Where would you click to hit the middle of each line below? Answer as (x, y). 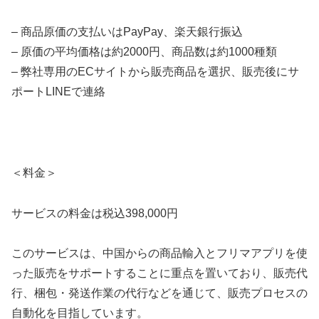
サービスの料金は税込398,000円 (95, 213)
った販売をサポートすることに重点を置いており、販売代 (159, 273)
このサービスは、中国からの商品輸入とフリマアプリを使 (159, 253)
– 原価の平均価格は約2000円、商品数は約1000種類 (144, 52)
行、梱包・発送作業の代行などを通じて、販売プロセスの (159, 293)
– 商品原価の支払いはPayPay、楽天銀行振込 (127, 32)
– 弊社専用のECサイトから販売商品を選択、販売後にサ (155, 72)
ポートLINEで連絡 (58, 92)
